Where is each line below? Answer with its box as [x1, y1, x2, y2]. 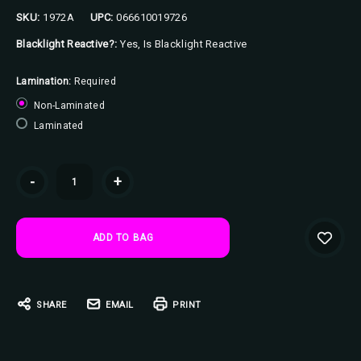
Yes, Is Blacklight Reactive [120, 38, 247, 51]
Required [73, 75, 116, 87]
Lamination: [16, 75, 74, 87]
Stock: [16, 183, 45, 195]
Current [16, 166, 52, 178]
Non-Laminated [34, 100, 105, 112]
